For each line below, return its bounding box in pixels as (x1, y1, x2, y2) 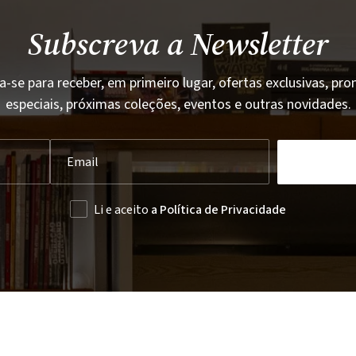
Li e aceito (94, 201, 151, 219)
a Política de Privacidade (151, 201, 286, 219)
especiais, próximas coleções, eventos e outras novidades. (5, 95, 351, 114)
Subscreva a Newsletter (27, 22, 329, 65)
